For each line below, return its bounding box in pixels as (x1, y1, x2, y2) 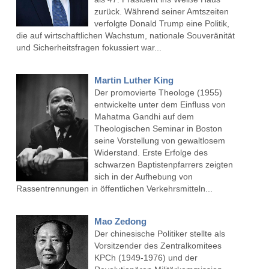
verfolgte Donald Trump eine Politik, (94, 19, 229, 29)
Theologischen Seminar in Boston (94, 124, 222, 134)
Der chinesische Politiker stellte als (94, 229, 225, 239)
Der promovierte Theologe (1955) (94, 88, 222, 98)
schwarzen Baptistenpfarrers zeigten (94, 160, 233, 170)
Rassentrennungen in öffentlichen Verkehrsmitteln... (16, 184, 213, 194)
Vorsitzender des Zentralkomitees (94, 241, 222, 251)
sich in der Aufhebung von (94, 172, 193, 182)
